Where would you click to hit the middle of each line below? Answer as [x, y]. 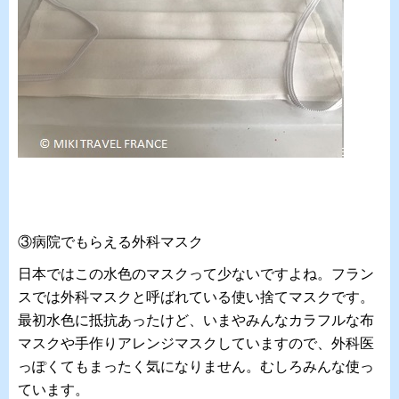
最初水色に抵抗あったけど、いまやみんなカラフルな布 [196, 320]
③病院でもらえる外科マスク [110, 242]
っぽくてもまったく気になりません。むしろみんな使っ [196, 366]
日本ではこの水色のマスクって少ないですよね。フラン [196, 274]
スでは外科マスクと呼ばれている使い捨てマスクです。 [196, 297]
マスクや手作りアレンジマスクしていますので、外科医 [196, 343]
